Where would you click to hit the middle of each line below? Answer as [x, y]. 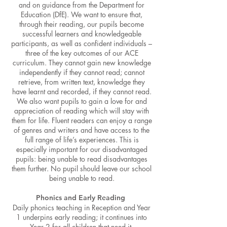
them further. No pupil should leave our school [82, 168]
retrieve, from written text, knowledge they [82, 82]
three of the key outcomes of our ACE [82, 53]
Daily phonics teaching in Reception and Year [82, 207]
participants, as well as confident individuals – [82, 43]
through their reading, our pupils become [82, 24]
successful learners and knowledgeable [82, 34]
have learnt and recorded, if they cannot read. [82, 91]
